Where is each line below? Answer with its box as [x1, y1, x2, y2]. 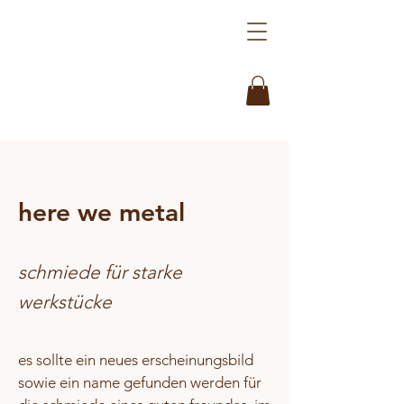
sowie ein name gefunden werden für [18, 373, 262, 392]
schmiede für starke [18, 261, 182, 284]
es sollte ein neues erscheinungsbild [18, 351, 253, 370]
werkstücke [18, 290, 112, 314]
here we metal [18, 197, 185, 228]
